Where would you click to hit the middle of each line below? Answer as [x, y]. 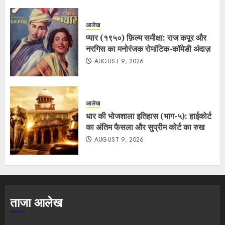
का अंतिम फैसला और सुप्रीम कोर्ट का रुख [145, 127]
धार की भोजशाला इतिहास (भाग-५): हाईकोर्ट [149, 116]
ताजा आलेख [36, 203]
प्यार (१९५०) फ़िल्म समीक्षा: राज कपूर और [146, 37]
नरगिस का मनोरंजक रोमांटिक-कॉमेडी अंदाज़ [148, 48]
